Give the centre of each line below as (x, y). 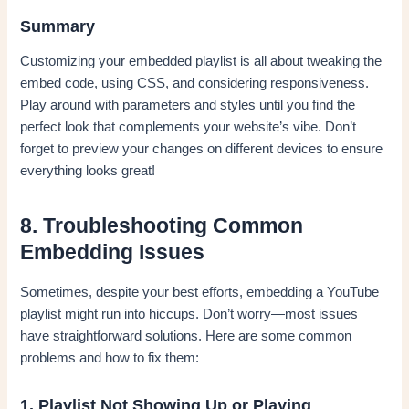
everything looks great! (88, 171)
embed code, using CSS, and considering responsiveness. (195, 84)
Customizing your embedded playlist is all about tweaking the (201, 62)
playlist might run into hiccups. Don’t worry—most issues (189, 315)
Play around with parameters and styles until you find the (188, 105)
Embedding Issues (113, 252)
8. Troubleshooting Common (162, 226)
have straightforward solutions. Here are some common (186, 336)
